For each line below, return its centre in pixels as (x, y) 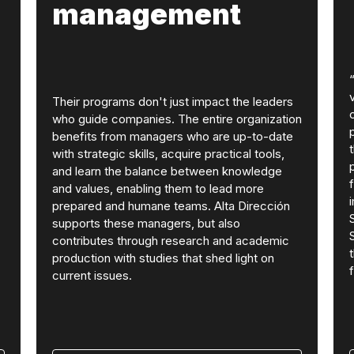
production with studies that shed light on (163, 258)
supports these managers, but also (146, 223)
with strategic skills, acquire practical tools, (168, 154)
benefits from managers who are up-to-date (172, 136)
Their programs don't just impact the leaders (172, 102)
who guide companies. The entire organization (177, 119)
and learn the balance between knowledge (167, 171)
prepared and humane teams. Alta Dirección (171, 206)
